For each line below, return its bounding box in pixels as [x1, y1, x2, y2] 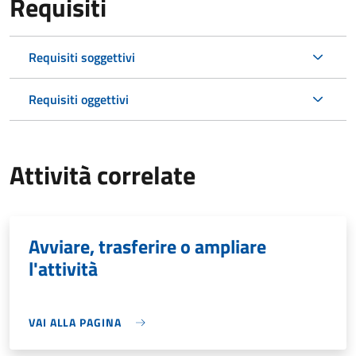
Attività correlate [10, 156, 195, 195]
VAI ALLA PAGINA [29, 314, 122, 331]
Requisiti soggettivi [29, 48, 135, 68]
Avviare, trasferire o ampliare [29, 232, 266, 261]
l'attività [29, 254, 98, 284]
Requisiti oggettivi [29, 90, 129, 110]
